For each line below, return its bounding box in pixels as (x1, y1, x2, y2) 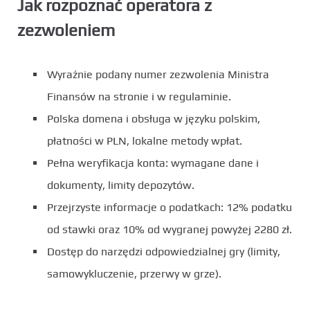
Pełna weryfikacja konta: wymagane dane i (47, 156, 259, 170)
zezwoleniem (17, 20, 115, 39)
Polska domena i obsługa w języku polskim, (47, 111, 260, 125)
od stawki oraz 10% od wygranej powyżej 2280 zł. (47, 222, 292, 236)
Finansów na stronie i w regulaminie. (47, 89, 231, 103)
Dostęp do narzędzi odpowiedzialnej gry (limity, (47, 244, 280, 258)
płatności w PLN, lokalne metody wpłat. (47, 134, 242, 147)
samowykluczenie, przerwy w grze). (47, 266, 221, 280)
